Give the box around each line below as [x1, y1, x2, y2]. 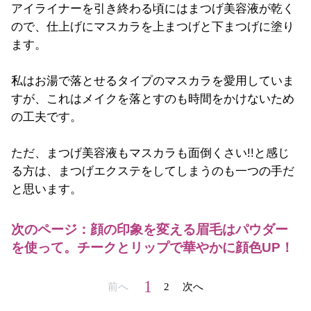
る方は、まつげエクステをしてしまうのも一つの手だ [11, 164, 294, 178]
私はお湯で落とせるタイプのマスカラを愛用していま [11, 74, 294, 87]
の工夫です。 [11, 110, 82, 124]
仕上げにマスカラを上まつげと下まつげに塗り [47, 19, 294, 33]
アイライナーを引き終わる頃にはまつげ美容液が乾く [11, 1, 294, 15]
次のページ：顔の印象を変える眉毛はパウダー [11, 221, 288, 237]
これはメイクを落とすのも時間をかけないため [47, 92, 294, 106]
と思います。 [11, 182, 82, 196]
